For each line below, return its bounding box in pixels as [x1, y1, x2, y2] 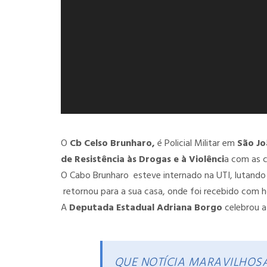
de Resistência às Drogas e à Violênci [61, 152, 224, 167]
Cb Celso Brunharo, [67, 136, 155, 151]
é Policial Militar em [155, 136, 237, 151]
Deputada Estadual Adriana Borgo [69, 200, 222, 216]
